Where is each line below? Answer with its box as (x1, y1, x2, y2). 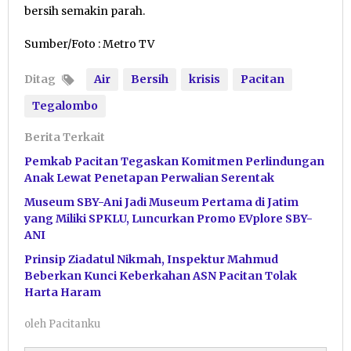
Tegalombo (32, 99, 98, 114)
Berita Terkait (24, 130, 105, 145)
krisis (189, 72, 220, 87)
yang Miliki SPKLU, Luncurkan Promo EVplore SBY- (24, 212, 313, 226)
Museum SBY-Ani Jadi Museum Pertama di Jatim (24, 195, 299, 210)
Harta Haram (24, 285, 101, 300)
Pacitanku (49, 317, 100, 331)
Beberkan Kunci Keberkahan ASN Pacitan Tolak (24, 269, 297, 284)
